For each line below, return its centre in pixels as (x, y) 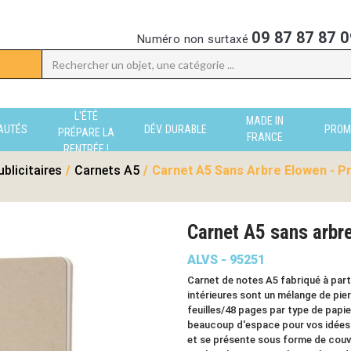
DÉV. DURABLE (175, 129)
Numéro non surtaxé (194, 39)
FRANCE (265, 137)
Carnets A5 (107, 170)
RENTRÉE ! (86, 148)
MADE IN (265, 120)
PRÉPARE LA (86, 132)
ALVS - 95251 (226, 260)
